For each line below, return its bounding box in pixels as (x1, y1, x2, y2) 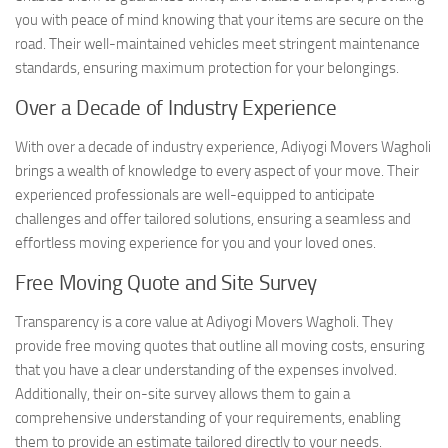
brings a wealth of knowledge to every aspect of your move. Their (15, 161, 419, 180)
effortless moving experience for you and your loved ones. (15, 233, 376, 252)
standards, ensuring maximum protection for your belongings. (15, 58, 399, 77)
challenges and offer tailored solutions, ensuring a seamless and (15, 209, 411, 228)
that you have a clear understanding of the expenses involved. (15, 360, 397, 379)
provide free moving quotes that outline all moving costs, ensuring (15, 336, 425, 355)
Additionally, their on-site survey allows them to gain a (15, 384, 350, 403)
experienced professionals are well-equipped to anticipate (15, 185, 375, 204)
